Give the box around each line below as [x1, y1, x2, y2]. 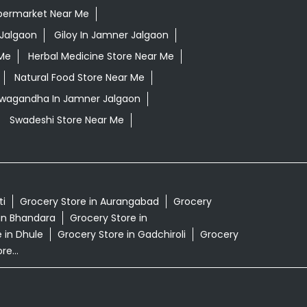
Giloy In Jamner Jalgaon [53, 28, 169, 42]
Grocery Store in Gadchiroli [57, 228, 186, 242]
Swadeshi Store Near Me [9, 113, 124, 127]
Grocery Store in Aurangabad [19, 195, 159, 209]
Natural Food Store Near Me [14, 71, 145, 85]
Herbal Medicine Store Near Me [27, 49, 174, 64]
